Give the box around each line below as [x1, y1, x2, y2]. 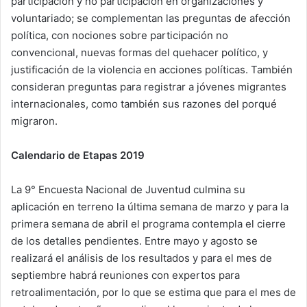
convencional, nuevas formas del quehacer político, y [11, 46, 268, 60]
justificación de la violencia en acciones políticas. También [11, 63, 293, 77]
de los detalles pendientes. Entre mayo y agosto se [11, 234, 258, 248]
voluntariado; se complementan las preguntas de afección [11, 12, 291, 25]
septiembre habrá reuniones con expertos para [11, 269, 240, 282]
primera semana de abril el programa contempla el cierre [11, 217, 286, 231]
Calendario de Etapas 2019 [11, 149, 145, 162]
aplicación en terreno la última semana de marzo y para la [11, 200, 288, 214]
